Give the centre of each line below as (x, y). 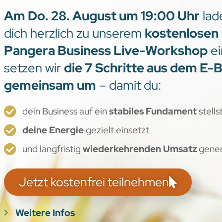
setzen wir (34, 68)
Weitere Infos (45, 212)
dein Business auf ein (65, 111)
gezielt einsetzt (116, 130)
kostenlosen (182, 33)
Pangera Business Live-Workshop (106, 51)
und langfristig (51, 149)
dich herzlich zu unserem (75, 33)
